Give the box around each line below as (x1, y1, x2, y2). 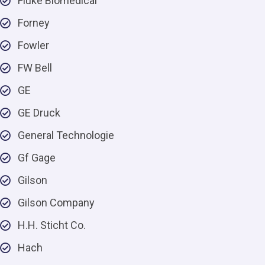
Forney (18, 17, 50, 29)
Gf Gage (18, 151, 56, 164)
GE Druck (18, 106, 60, 119)
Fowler (18, 39, 49, 51)
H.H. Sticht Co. (18, 219, 86, 231)
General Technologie (18, 129, 114, 141)
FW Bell (18, 62, 52, 74)
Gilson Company (18, 196, 95, 209)
